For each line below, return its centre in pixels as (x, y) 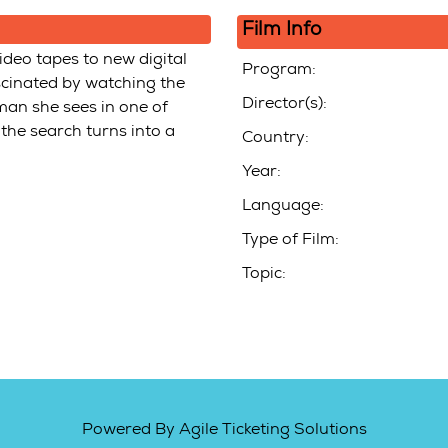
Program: (279, 71)
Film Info (282, 31)
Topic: (264, 275)
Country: (276, 139)
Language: (283, 207)
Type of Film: (291, 241)
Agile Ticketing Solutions (272, 431)
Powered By (130, 431)
